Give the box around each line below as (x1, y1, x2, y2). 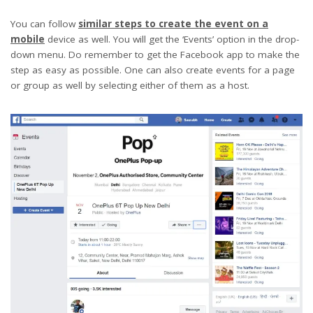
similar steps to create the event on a (78, 17, 268, 30)
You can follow (10, 17, 78, 30)
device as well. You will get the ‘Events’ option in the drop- (45, 32, 299, 45)
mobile (10, 32, 45, 45)
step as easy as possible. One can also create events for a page (10, 63, 295, 76)
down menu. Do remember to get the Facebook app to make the (10, 48, 300, 61)
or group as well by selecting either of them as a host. (10, 78, 249, 92)
